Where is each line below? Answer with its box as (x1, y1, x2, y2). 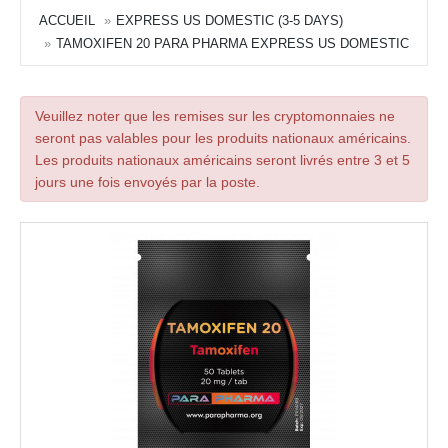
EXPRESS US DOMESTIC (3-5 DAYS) (116, 13, 343, 29)
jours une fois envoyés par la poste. (35, 174, 260, 191)
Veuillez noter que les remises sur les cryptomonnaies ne (35, 108, 395, 125)
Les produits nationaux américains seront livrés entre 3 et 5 (35, 152, 410, 169)
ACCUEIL (39, 13, 95, 29)
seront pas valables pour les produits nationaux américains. (35, 130, 411, 147)
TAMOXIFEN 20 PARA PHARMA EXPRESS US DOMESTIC (56, 36, 409, 52)
